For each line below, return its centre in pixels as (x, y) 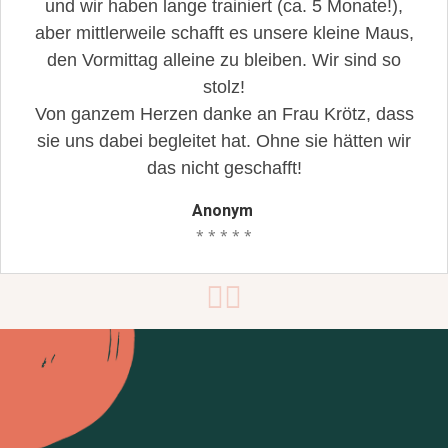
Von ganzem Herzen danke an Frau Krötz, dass (224, 114)
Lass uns (79, 399)
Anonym (222, 211)
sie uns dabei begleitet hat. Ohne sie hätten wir (224, 141)
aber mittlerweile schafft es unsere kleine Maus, (224, 33)
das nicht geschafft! (224, 168)
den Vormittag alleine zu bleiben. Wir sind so (224, 60)
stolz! (224, 87)
